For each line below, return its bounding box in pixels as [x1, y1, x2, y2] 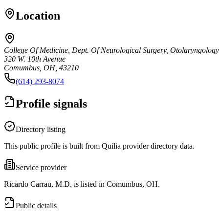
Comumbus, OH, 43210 [4, 63, 79, 72]
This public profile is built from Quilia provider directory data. [4, 141, 195, 150]
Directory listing [16, 125, 66, 133]
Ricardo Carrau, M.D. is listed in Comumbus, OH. [4, 179, 160, 188]
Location [16, 9, 60, 22]
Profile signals [16, 97, 87, 110]
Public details [16, 201, 57, 210]
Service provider [16, 163, 66, 172]
